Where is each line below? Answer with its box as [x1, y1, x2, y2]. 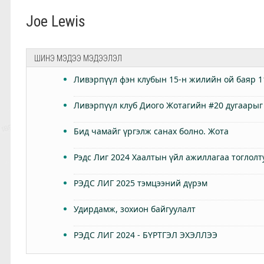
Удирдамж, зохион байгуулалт [74, 203, 196, 214]
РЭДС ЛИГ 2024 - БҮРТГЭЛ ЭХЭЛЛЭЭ [74, 229, 218, 240]
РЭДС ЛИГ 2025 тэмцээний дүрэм [74, 177, 208, 189]
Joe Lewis [26, 12, 86, 30]
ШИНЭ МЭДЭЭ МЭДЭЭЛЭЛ [34, 53, 123, 63]
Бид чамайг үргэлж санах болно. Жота [74, 125, 229, 137]
